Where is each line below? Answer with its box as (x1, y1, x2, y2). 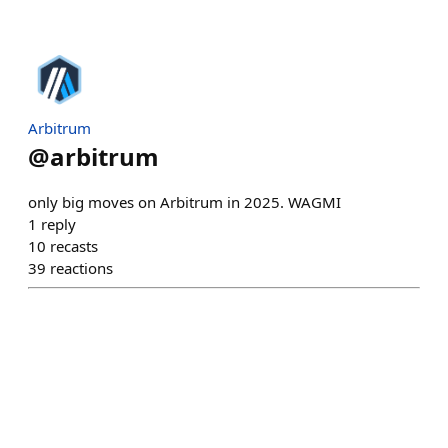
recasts (50, 236, 98, 256)
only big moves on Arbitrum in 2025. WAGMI (28, 192, 341, 212)
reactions (50, 258, 113, 278)
